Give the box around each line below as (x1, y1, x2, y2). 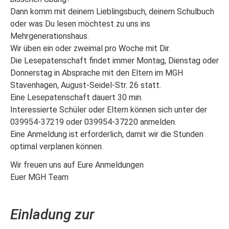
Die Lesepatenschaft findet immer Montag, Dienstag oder (10, 55, 219, 65)
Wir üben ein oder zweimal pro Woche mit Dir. (10, 43, 170, 53)
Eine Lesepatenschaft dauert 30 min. (10, 92, 143, 102)
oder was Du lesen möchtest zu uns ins (10, 18, 150, 29)
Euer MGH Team (10, 172, 68, 182)
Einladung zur (10, 205, 95, 223)
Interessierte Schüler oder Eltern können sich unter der (10, 104, 207, 114)
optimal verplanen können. (10, 141, 103, 151)
